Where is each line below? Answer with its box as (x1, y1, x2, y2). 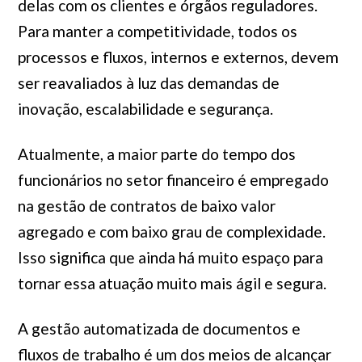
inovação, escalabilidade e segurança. (17, 99, 273, 118)
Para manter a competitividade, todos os (17, 22, 297, 40)
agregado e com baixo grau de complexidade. (17, 222, 326, 241)
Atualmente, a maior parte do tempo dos (17, 145, 296, 163)
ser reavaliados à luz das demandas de (17, 74, 280, 92)
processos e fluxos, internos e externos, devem (17, 48, 339, 66)
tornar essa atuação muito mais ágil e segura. (17, 274, 326, 293)
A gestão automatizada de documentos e (17, 319, 301, 338)
